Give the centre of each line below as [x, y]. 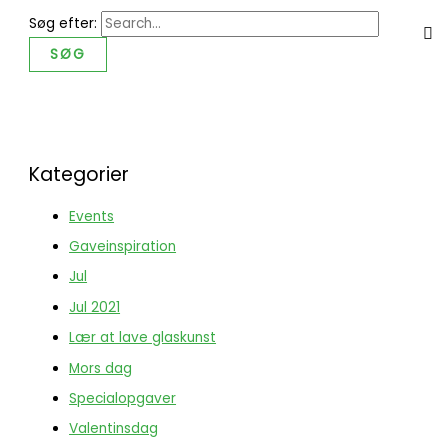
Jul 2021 [95, 307]
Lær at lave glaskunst [143, 338]
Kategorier [79, 174]
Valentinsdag [114, 429]
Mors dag [101, 368]
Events [92, 216]
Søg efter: [63, 23]
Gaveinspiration [123, 246]
